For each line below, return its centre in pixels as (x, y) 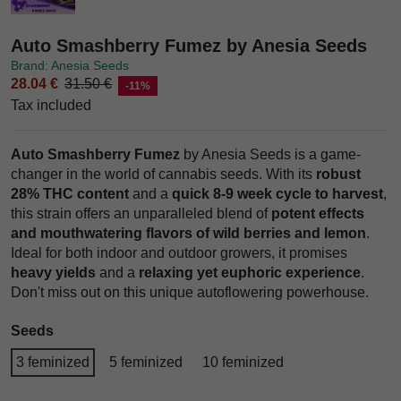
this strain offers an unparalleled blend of (141, 213)
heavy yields (53, 272)
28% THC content (70, 193)
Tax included (51, 105)
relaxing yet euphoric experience (250, 272)
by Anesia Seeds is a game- (270, 154)
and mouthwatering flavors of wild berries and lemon (188, 233)
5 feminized (146, 362)
